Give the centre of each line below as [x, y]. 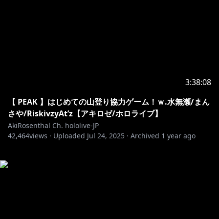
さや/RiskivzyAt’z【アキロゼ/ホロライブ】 [85, 113]
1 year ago [178, 136]
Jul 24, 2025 [106, 136]
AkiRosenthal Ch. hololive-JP [53, 125]
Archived [145, 136]
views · [40, 136]
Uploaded [69, 136]
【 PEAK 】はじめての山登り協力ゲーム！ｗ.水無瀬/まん [109, 102]
